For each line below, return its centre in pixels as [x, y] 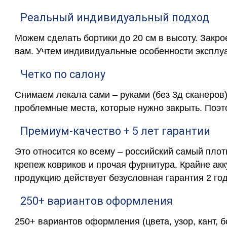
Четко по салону [63, 74]
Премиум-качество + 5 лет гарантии [115, 131]
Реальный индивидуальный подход [115, 17]
